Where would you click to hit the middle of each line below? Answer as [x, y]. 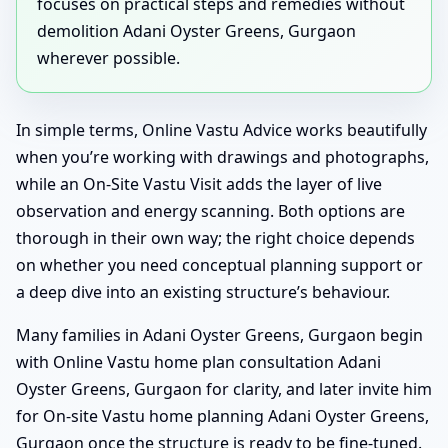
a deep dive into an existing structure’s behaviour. [203, 291]
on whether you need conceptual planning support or [219, 264]
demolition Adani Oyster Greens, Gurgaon [196, 30]
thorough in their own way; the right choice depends [215, 237]
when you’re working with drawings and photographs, [222, 156]
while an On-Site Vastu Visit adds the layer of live [199, 183]
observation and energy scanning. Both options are [210, 210]
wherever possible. [108, 57]
